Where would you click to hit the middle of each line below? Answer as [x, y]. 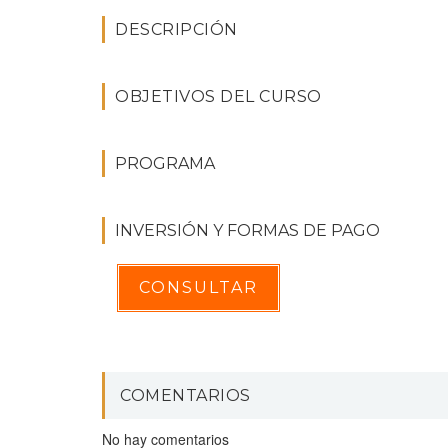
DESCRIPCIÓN [176, 29]
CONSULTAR [198, 287]
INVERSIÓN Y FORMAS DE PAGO [247, 230]
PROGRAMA [165, 163]
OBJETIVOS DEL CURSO [218, 96]
